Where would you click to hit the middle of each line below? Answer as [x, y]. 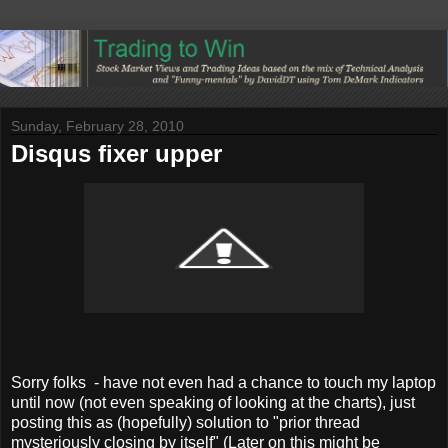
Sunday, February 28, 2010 [97, 125]
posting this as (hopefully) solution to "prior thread [185, 423]
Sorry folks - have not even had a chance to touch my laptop [223, 383]
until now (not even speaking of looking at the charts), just [213, 403]
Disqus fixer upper [116, 153]
